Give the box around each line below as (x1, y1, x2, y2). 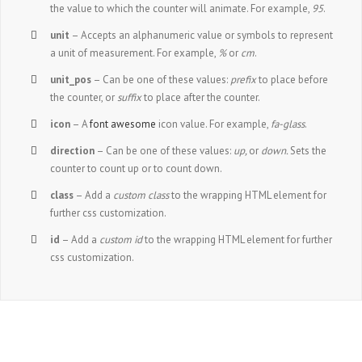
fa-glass (271, 116, 305, 131)
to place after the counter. (144, 90, 261, 104)
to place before (256, 72, 329, 86)
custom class (113, 187, 170, 202)
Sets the (290, 143, 327, 158)
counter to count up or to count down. (50, 161, 223, 175)
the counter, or (50, 90, 116, 104)
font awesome (90, 116, 157, 131)
